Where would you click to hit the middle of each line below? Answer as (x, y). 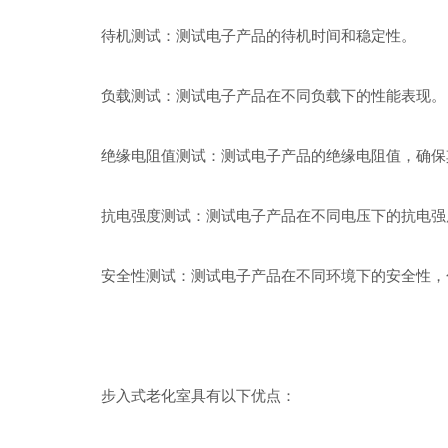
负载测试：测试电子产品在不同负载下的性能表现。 (258, 95)
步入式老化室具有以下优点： (183, 395)
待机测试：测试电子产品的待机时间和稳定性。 (243, 35)
